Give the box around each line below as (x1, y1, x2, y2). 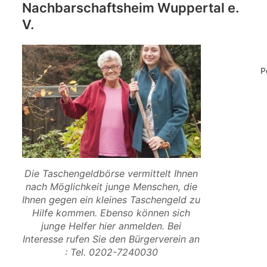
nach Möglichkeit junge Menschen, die (25, 181, 197, 193)
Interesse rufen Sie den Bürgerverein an (23, 233, 200, 245)
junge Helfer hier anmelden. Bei (41, 220, 182, 232)
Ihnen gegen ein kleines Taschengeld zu (22, 194, 201, 206)
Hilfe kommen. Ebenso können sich (32, 207, 191, 219)
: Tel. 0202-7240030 (64, 246, 158, 258)
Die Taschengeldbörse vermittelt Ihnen (24, 167, 198, 179)
